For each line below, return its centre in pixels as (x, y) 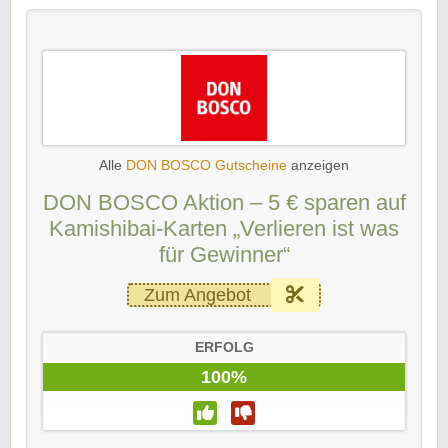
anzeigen (318, 165)
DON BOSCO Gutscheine (206, 165)
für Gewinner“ (224, 254)
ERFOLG (224, 347)
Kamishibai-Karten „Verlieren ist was (224, 228)
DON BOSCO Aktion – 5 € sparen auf (224, 202)
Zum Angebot (197, 294)
